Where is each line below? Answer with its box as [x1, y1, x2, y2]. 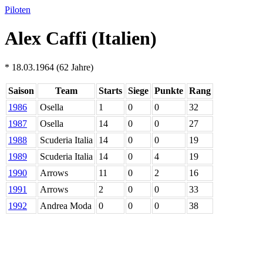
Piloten [5, 5, 31, 15]
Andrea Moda [40, 200, 92, 211]
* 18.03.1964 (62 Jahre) [5, 62, 93, 72]
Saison [8, 85, 34, 96]
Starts [99, 85, 122, 96]
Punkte [154, 85, 183, 96]
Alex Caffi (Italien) [5, 28, 157, 49]
